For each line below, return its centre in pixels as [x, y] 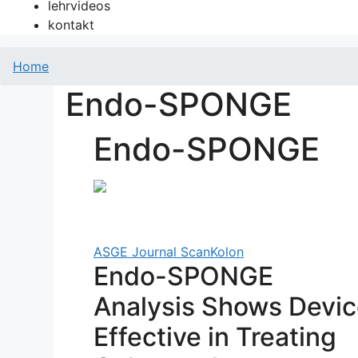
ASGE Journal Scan [152, 252]
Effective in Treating [215, 337]
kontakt [71, 25]
